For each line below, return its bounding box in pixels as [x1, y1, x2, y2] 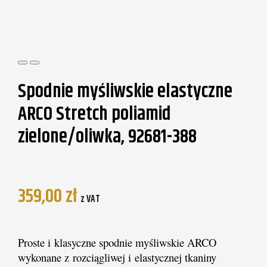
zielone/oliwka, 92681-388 [17, 122, 197, 152]
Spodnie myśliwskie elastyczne [17, 77, 232, 107]
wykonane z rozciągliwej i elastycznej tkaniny [17, 250, 216, 265]
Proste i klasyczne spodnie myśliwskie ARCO [17, 235, 216, 250]
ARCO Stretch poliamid [17, 100, 171, 129]
